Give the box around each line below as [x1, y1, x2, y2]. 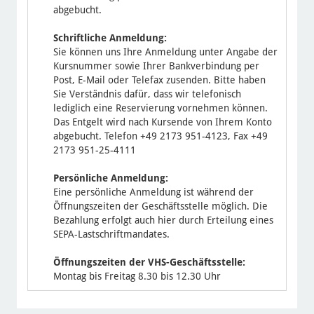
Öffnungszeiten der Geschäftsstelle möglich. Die [53, 200, 268, 212]
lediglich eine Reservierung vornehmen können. [53, 102, 268, 114]
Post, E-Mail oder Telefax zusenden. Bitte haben [53, 74, 266, 86]
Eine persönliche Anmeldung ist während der [53, 186, 254, 198]
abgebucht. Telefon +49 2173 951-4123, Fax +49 [53, 130, 268, 142]
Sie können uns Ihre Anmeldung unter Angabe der [53, 46, 278, 58]
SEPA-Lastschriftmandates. [53, 228, 170, 240]
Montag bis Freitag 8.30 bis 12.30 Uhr [53, 271, 221, 282]
